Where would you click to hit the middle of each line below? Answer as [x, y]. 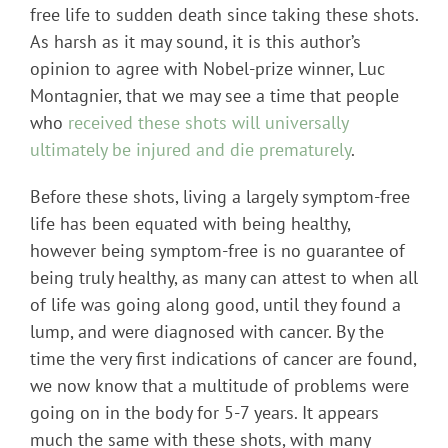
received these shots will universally [208, 122]
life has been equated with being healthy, [190, 223]
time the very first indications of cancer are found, [223, 358]
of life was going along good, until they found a [215, 304]
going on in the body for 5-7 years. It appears [204, 412]
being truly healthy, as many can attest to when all [224, 277]
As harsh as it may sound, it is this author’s [195, 41]
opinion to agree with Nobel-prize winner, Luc [207, 68]
